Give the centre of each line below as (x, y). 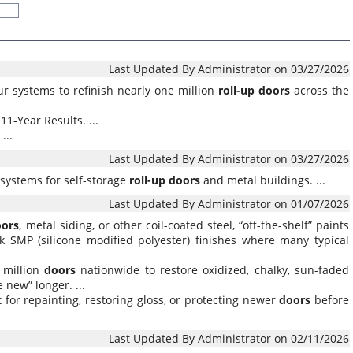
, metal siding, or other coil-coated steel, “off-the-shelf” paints (184, 225)
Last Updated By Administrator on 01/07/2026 (229, 204)
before (330, 300)
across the (320, 90)
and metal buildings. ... (263, 180)
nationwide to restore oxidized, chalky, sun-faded (212, 270)
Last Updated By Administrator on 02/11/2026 (229, 338)
